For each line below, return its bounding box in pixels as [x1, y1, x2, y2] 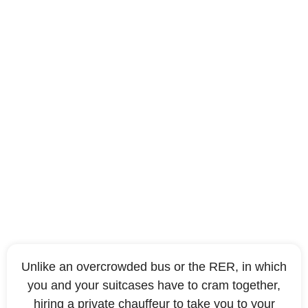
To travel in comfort [43, 113, 265, 141]
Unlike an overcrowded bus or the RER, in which [21, 260, 287, 274]
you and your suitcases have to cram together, [27, 278, 280, 293]
